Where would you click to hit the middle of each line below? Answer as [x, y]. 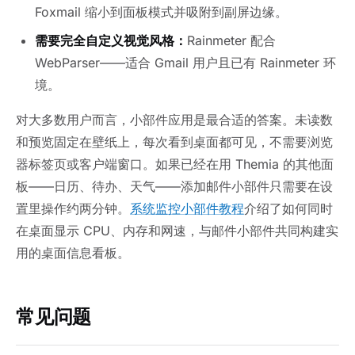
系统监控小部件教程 [187, 209]
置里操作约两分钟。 [73, 209]
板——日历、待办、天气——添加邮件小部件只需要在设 [174, 187]
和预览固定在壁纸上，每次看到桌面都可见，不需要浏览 [174, 142]
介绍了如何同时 [288, 209]
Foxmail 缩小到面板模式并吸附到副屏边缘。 [161, 12]
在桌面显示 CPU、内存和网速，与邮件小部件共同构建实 [177, 231]
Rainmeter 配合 [231, 41]
